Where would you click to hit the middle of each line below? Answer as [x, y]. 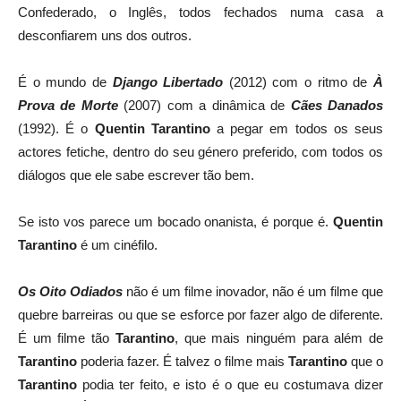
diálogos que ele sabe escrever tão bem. [136, 175]
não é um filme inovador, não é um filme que [253, 291]
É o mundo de [65, 82]
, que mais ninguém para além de [279, 338]
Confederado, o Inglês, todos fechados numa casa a [200, 12]
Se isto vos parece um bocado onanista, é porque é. [175, 222]
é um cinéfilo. [117, 245]
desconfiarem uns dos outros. [105, 35]
